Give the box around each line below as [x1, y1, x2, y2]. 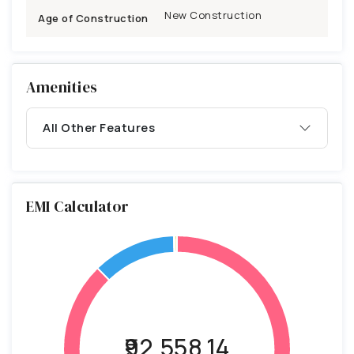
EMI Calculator [26, 195, 129, 217]
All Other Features [43, 119, 155, 136]
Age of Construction [38, 10, 149, 25]
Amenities [26, 76, 98, 97]
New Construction [164, 7, 262, 22]
